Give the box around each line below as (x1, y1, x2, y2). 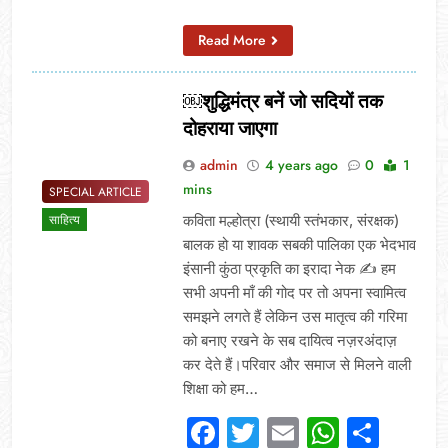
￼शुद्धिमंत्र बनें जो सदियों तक (182, 89, 383, 113)
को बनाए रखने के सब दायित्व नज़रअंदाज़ (182, 330, 397, 350)
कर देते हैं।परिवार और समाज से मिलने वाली (182, 354, 411, 374)
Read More (197, 29, 266, 50)
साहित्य (49, 211, 80, 230)
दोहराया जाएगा (182, 116, 277, 140)
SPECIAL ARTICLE (49, 183, 142, 202)
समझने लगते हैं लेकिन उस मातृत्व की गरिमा (182, 306, 407, 326)
